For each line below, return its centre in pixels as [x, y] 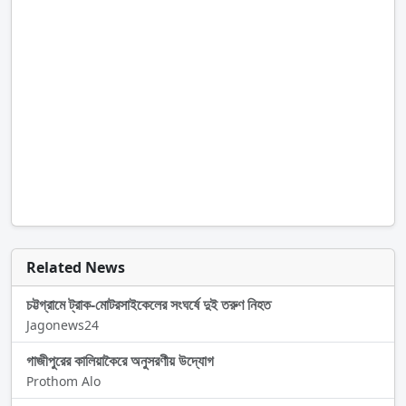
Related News [76, 268]
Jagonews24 [63, 325]
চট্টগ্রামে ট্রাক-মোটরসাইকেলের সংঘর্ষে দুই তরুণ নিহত [149, 305]
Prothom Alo [63, 382]
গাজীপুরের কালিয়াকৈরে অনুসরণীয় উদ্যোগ [120, 361]
